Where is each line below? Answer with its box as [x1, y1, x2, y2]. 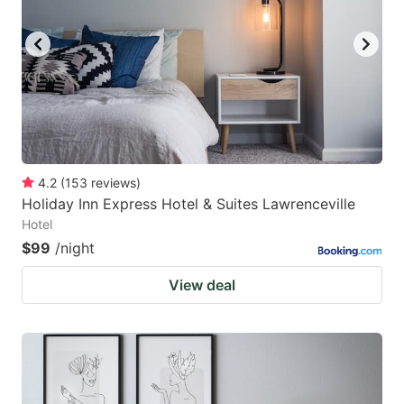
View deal [169, 276, 235, 295]
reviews [91, 175, 136, 191]
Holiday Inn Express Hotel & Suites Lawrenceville [22, 195, 355, 214]
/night [55, 239, 95, 258]
